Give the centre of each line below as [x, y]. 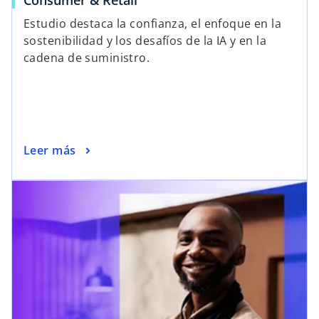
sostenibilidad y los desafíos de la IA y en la [145, 41]
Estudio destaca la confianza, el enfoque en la [153, 24]
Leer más [50, 150]
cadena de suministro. [87, 58]
